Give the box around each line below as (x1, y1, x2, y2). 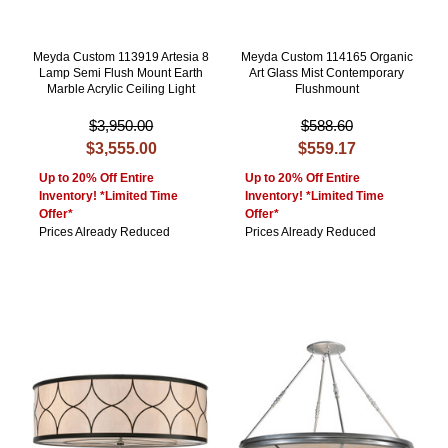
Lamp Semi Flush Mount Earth (39, 66, 204, 81)
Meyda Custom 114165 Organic (240, 50, 413, 65)
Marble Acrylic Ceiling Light (47, 82, 196, 97)
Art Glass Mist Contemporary (249, 66, 405, 81)
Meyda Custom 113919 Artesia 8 (33, 50, 210, 65)
